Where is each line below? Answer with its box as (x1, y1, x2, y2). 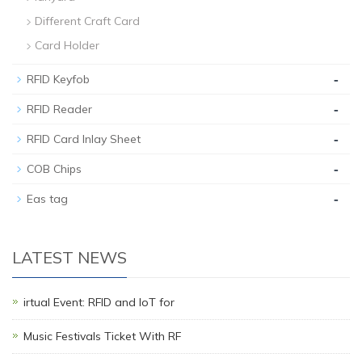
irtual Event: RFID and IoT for (23, 294, 175, 309)
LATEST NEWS (12, 246, 127, 267)
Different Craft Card (35, 13, 140, 28)
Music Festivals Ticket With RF (23, 328, 181, 343)
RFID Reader (27, 101, 92, 116)
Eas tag (27, 191, 68, 206)
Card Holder (35, 37, 99, 53)
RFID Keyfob (27, 71, 90, 86)
